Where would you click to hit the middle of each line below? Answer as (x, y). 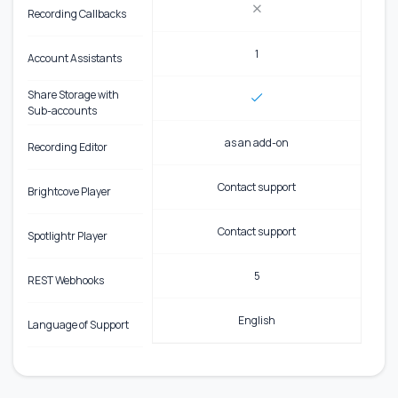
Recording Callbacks (77, 13)
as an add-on (257, 142)
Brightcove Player (69, 191)
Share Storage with (73, 94)
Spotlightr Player (68, 235)
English (257, 320)
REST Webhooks (66, 280)
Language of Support (78, 324)
